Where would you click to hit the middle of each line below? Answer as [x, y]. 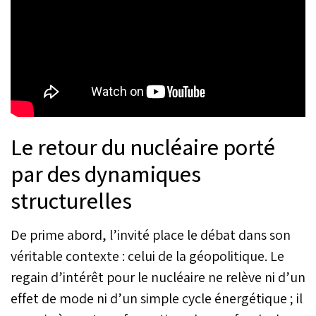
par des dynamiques [106, 173]
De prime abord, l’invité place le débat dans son [151, 235]
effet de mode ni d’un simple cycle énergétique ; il [157, 298]
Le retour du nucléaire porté [143, 146]
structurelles [71, 200]
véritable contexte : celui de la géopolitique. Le [147, 256]
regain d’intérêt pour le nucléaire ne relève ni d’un [158, 277]
